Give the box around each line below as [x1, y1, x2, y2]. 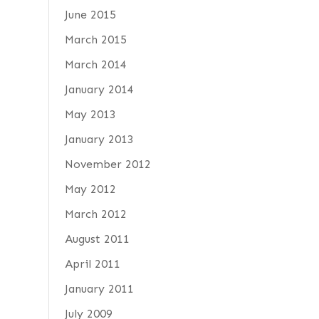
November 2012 [64, 157, 151, 171]
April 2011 [64, 257, 120, 271]
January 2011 [64, 282, 134, 296]
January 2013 [64, 132, 134, 146]
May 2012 [64, 182, 116, 196]
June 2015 [64, 8, 116, 21]
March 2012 [64, 207, 127, 221]
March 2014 [64, 58, 127, 71]
